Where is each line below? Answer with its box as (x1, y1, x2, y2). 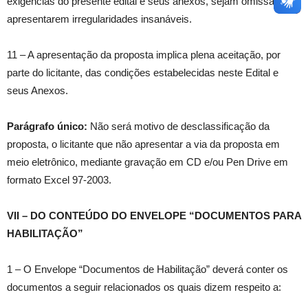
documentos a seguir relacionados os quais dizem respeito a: (7, 281, 281, 294)
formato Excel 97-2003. (7, 174, 111, 186)
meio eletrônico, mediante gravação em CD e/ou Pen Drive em (7, 156, 288, 168)
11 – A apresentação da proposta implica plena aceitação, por (7, 49, 280, 61)
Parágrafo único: (7, 120, 87, 133)
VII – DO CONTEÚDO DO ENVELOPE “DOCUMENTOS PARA (7, 210, 301, 222)
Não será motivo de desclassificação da (87, 120, 269, 133)
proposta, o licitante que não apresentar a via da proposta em (7, 138, 280, 151)
